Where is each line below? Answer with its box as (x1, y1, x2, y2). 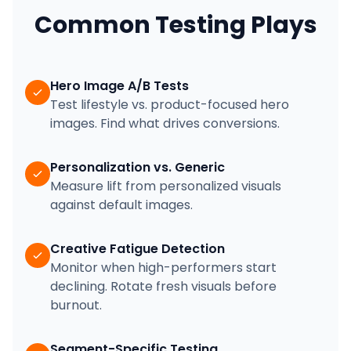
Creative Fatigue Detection (50, 240, 225, 258)
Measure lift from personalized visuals (50, 177, 281, 195)
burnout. (50, 296, 102, 314)
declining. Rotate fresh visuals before (50, 277, 277, 295)
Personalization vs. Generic (50, 158, 225, 176)
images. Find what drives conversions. (50, 114, 280, 132)
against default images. (50, 196, 193, 214)
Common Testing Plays (34, 9, 317, 42)
